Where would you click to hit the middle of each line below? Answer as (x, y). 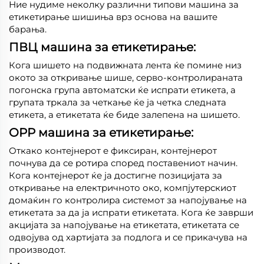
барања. (28, 29)
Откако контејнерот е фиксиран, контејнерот (113, 150)
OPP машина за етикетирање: (101, 132)
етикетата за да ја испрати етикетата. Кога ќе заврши (131, 212)
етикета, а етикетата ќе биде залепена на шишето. (124, 114)
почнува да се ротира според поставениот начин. (123, 163)
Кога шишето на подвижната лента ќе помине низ (125, 65)
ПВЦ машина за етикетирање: (102, 47)
